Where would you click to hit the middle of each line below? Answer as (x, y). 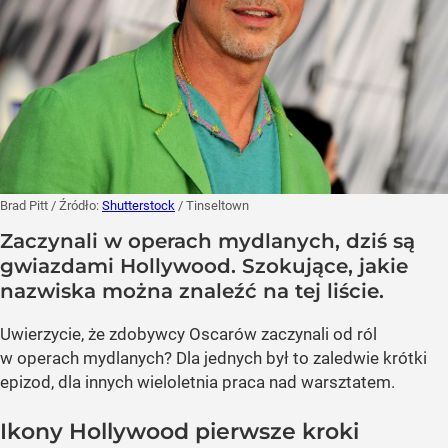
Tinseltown (217, 206)
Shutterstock (138, 206)
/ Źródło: (76, 206)
